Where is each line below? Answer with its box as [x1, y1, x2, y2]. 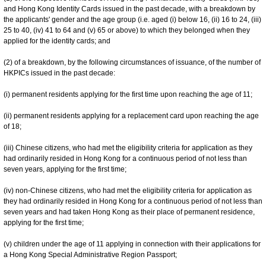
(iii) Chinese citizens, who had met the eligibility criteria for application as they [4, 143, 252, 152]
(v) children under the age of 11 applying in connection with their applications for [4, 239, 261, 248]
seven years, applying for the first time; [4, 164, 126, 173]
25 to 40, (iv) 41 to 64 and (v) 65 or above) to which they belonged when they [4, 26, 250, 34]
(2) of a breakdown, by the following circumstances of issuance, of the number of [4, 58, 261, 66]
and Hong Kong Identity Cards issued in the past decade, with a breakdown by [4, 4, 255, 13]
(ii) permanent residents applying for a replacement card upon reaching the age [4, 111, 259, 120]
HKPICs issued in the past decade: [4, 68, 117, 77]
